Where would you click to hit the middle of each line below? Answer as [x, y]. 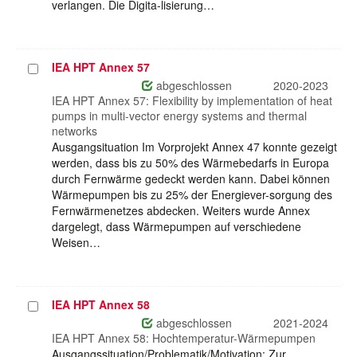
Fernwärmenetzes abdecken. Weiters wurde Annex [181, 211]
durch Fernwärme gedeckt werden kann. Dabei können [191, 179]
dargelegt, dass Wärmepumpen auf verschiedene [177, 227]
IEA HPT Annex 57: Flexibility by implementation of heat [192, 101]
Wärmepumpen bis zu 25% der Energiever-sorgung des [192, 195]
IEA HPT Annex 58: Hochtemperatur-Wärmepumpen [184, 338]
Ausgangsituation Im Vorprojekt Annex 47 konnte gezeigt [194, 147]
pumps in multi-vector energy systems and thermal [179, 116]
